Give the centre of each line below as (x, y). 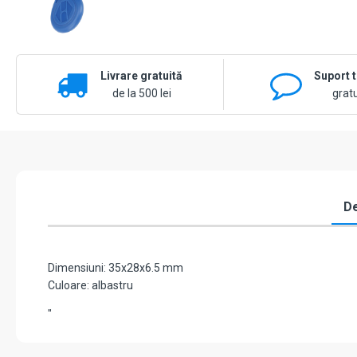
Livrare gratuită (142, 76)
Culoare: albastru (90, 286)
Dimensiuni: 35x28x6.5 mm (116, 268)
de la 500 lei (141, 94)
